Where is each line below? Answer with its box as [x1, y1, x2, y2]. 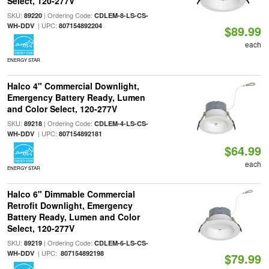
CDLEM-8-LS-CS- [94, 11, 148, 20]
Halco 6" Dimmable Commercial [7, 188, 135, 200]
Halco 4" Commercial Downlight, [7, 80, 139, 92]
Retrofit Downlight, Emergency [7, 199, 133, 211]
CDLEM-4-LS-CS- [94, 119, 148, 128]
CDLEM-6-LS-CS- [94, 238, 148, 247]
